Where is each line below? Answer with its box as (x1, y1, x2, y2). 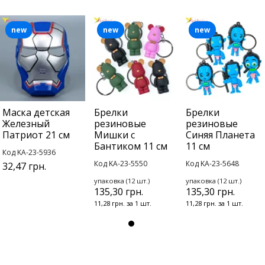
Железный (2, 117, 50, 131)
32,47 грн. (2, 160, 46, 173)
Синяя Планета (186, 128, 255, 142)
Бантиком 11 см (94, 140, 167, 153)
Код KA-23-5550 (94, 159, 147, 169)
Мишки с (94, 128, 135, 142)
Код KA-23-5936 (2, 147, 56, 158)
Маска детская (2, 106, 70, 119)
